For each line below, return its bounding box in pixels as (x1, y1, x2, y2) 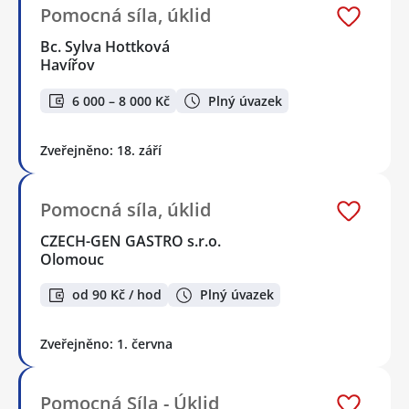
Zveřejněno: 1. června (40, 335, 173, 353)
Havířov (40, 55, 95, 76)
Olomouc (40, 248, 104, 269)
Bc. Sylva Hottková (40, 37, 172, 58)
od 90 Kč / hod (72, 286, 162, 304)
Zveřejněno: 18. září (40, 141, 162, 159)
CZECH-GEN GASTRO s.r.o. (40, 230, 223, 251)
